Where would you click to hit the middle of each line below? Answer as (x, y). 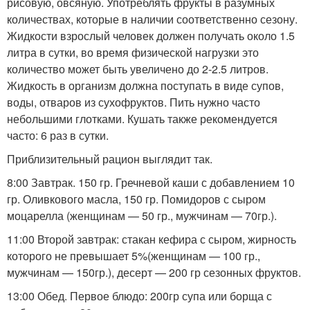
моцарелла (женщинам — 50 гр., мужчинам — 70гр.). (142, 215)
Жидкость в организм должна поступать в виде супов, (145, 85)
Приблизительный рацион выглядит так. (110, 158)
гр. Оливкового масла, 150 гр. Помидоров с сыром (136, 199)
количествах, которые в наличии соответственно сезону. (152, 19)
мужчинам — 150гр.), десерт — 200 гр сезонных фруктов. (154, 272)
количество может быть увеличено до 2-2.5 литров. (138, 69)
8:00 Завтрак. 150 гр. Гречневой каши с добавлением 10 (151, 182)
